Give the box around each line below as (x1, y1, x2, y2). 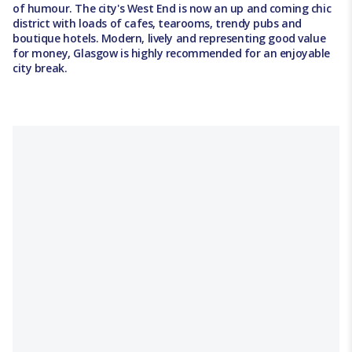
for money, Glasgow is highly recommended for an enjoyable (13, 46, 331, 61)
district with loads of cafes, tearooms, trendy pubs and (13, 16, 302, 31)
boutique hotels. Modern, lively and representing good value (13, 31, 326, 46)
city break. (13, 60, 68, 76)
